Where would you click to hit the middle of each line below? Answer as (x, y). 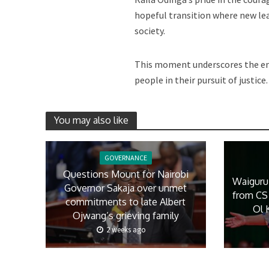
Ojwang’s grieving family (125, 216)
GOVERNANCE (125, 158)
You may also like (91, 120)
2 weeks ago (126, 230)
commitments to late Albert (126, 202)
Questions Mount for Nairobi (125, 174)
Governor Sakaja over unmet (126, 188)
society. (150, 31)
